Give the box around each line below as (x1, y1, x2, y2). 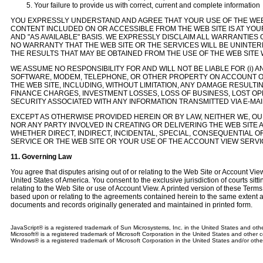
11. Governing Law (11, 153, 72, 161)
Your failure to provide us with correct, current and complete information (34, 1, 260, 9)
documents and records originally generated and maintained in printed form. (11, 201, 252, 209)
